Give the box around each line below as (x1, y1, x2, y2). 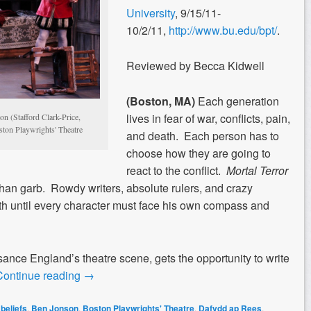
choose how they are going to (126, 144, 271, 161)
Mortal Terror (226, 162, 288, 178)
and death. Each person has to (126, 127, 279, 144)
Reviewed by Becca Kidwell (126, 57, 264, 74)
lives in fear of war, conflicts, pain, (126, 110, 290, 126)
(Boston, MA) (126, 92, 198, 109)
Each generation (198, 92, 279, 109)
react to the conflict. (126, 162, 226, 178)
